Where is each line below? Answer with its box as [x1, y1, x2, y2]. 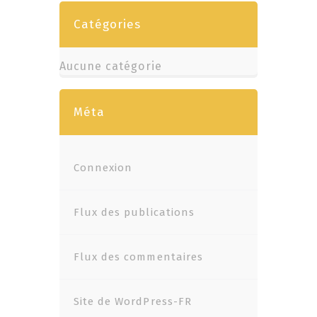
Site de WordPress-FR [74, 295, 192, 308]
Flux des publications [74, 206, 195, 219]
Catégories [74, 17, 142, 32]
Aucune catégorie [59, 59, 162, 73]
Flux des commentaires [74, 250, 203, 263]
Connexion [74, 161, 133, 174]
